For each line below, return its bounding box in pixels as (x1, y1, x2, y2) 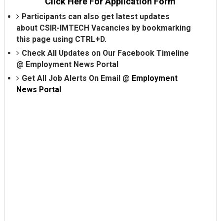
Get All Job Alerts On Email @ (21, 73, 132, 83)
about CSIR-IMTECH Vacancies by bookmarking (16, 23, 191, 33)
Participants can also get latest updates (21, 11, 170, 21)
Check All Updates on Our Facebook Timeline (21, 48, 189, 58)
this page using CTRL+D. (16, 34, 107, 44)
